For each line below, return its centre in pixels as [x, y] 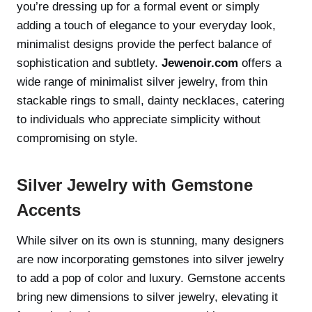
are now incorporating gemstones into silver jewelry [150, 259]
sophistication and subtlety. [89, 63]
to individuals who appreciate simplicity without [139, 119]
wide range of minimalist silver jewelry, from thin [142, 82]
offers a [260, 63]
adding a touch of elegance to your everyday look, [146, 25]
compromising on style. [77, 138]
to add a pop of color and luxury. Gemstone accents [151, 278]
